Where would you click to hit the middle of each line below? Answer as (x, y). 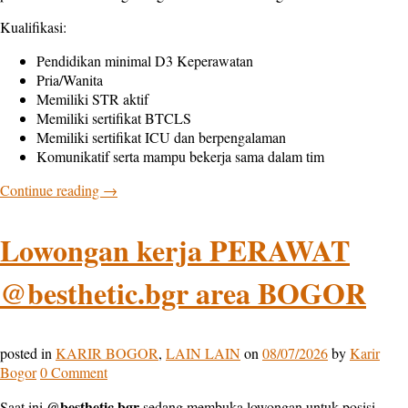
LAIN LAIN (203, 353)
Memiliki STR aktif (92, 99)
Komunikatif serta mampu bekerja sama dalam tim (180, 157)
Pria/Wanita (70, 80)
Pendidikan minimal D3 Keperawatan (145, 61)
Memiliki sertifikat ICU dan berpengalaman (161, 138)
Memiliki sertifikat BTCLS (114, 118)
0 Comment (74, 372)
